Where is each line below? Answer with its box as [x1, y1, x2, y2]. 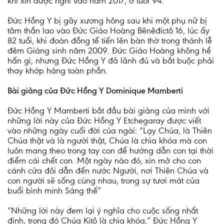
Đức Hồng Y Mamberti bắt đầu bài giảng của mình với [7, 105, 209, 115]
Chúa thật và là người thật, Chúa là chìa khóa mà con [7, 135, 207, 145]
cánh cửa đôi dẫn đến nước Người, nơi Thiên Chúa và [7, 165, 208, 175]
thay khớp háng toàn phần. [7, 65, 107, 75]
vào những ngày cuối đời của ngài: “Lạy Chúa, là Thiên [7, 125, 212, 135]
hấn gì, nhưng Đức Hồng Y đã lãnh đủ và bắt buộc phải [7, 55, 214, 65]
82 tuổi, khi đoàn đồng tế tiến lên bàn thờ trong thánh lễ [7, 35, 212, 45]
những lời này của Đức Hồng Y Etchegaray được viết [7, 115, 201, 125]
